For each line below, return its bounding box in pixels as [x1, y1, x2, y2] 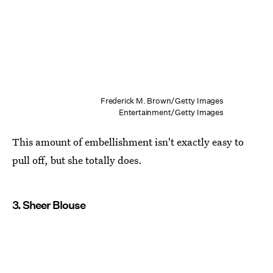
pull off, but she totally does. [12, 152, 142, 167]
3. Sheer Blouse [12, 198, 85, 211]
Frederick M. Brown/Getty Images [100, 95, 224, 106]
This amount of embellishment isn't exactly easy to [12, 134, 244, 149]
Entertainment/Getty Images [118, 107, 224, 118]
